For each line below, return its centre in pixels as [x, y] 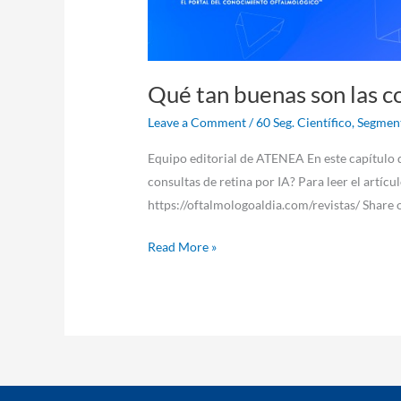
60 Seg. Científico [304, 123]
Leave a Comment [197, 123]
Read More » [183, 246]
